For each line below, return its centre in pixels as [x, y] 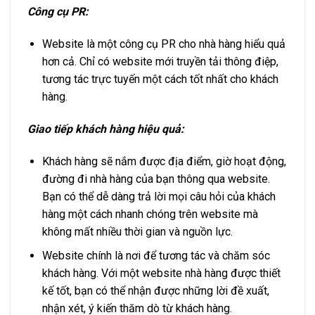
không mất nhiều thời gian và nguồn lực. [137, 231]
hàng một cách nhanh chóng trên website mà [150, 214]
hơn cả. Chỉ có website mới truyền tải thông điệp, [160, 62]
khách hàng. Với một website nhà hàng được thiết [161, 274]
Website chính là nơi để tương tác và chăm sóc [156, 256]
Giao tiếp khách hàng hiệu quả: [106, 129]
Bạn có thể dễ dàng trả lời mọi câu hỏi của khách [159, 196]
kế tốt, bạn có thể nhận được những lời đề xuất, [155, 291]
